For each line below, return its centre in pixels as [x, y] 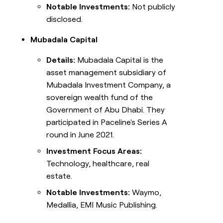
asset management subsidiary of [107, 73]
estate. [59, 176]
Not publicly [153, 7]
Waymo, [146, 193]
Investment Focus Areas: [94, 151]
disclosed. [65, 19]
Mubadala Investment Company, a [109, 85]
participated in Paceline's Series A [107, 122]
